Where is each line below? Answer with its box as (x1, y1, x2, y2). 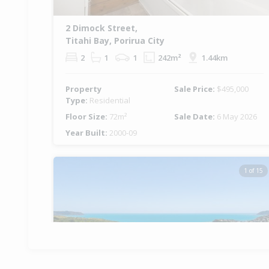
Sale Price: (174, 83, 217, 95)
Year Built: (65, 127, 109, 139)
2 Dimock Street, (65, 22, 138, 34)
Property (65, 83, 101, 95)
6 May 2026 (217, 111, 257, 122)
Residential (89, 95, 130, 106)
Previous (69, 231, 103, 243)
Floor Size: (65, 111, 109, 122)
